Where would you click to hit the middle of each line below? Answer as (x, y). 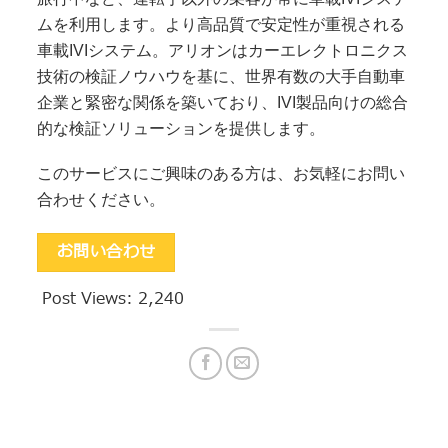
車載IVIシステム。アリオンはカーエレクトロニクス (223, 50)
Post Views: (90, 299)
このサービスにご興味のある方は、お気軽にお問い (221, 174)
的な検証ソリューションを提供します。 (181, 128)
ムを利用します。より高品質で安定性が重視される (221, 24)
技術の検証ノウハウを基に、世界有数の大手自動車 (221, 76)
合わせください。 (101, 200)
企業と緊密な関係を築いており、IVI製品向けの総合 (223, 102)
